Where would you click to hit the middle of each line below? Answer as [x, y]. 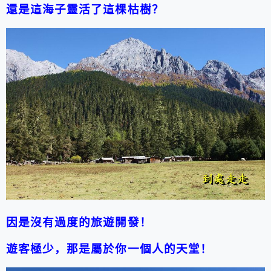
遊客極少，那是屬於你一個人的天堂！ [109, 249]
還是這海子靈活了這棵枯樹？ [85, 10]
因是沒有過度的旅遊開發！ [79, 223]
